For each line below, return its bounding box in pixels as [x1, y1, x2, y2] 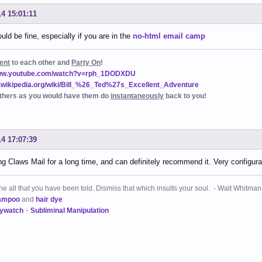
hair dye [36, 195, 63, 204]
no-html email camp [133, 32, 205, 41]
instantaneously [111, 92, 164, 101]
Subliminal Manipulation [30, 206, 109, 215]
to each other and [10, 58, 71, 67]
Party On [71, 58, 101, 67]
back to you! [164, 92, 206, 101]
